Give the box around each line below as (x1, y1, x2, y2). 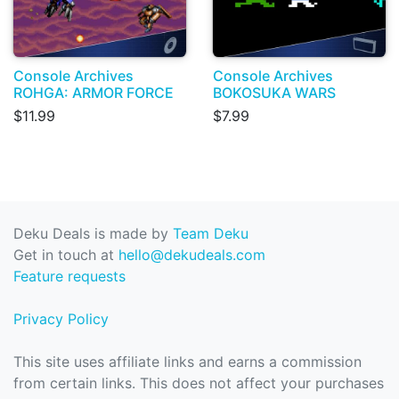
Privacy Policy (13, 310, 109, 328)
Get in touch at (13, 246, 118, 264)
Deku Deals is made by (13, 224, 173, 242)
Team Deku (173, 224, 248, 242)
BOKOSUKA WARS (213, 83, 336, 102)
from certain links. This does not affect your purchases (13, 374, 384, 392)
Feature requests (13, 267, 126, 285)
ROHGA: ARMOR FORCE (13, 83, 174, 102)
